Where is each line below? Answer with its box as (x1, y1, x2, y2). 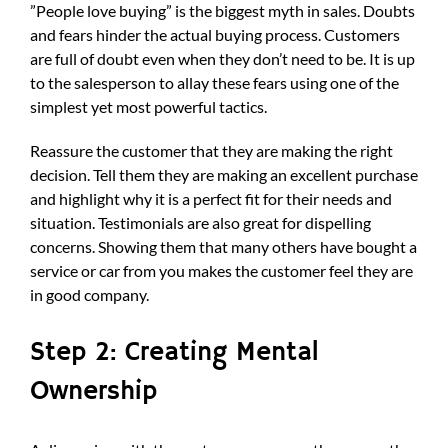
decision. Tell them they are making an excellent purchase (30, 165, 418, 185)
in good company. (30, 285, 149, 305)
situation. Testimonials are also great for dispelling (30, 213, 371, 233)
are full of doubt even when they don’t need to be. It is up (30, 49, 415, 69)
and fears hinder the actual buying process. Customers (30, 25, 400, 45)
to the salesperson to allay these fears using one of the (30, 73, 399, 93)
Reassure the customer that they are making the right (30, 141, 393, 161)
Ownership (30, 375, 157, 409)
